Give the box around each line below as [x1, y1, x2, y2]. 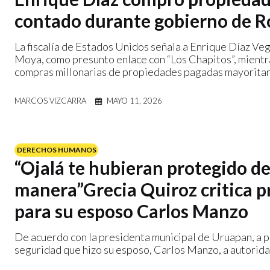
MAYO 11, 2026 [107, 95, 162, 105]
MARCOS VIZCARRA [14, 95, 86, 105]
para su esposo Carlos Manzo [14, 199, 248, 222]
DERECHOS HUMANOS [16, 145, 96, 154]
